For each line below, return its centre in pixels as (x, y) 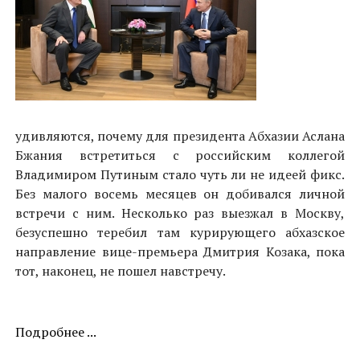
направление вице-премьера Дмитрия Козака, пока (180, 252)
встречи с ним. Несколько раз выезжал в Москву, (180, 213)
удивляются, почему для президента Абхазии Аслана (180, 136)
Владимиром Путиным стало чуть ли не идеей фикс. (180, 174)
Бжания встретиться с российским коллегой (180, 155)
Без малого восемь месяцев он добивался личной (180, 194)
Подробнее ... (56, 332)
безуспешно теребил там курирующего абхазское (180, 232)
